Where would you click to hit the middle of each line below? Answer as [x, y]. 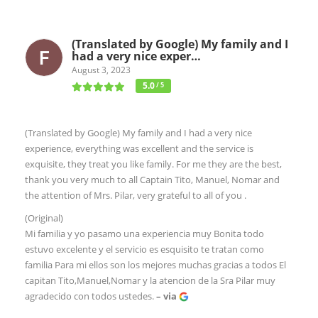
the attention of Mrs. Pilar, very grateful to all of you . [136, 195]
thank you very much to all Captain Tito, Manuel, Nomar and [152, 179]
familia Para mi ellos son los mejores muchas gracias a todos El [155, 264]
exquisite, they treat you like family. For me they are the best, [153, 164]
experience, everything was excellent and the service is [139, 148]
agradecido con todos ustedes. [91, 296]
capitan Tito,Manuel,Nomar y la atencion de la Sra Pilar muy [150, 280]
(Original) [44, 218]
